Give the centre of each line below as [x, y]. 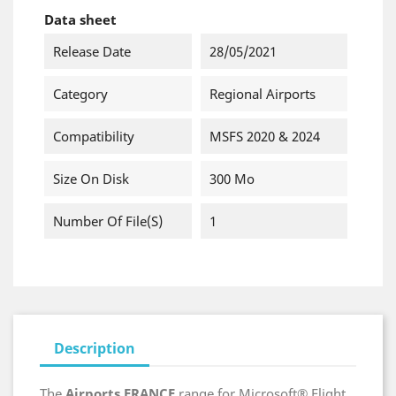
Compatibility [94, 136]
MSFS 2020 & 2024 [264, 136]
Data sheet [80, 19]
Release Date [92, 51]
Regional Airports [262, 94]
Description [95, 348]
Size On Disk [91, 179]
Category [80, 94]
